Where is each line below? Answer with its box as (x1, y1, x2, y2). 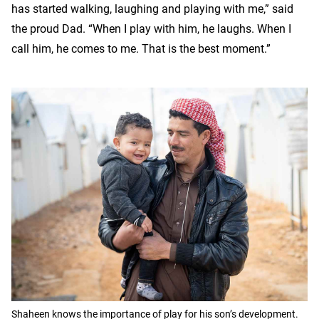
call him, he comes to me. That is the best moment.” (11, 41, 271, 56)
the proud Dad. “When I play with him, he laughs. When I (11, 21, 291, 36)
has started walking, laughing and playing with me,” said (11, 1, 293, 16)
